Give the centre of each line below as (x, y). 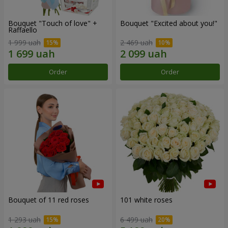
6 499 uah (136, 219)
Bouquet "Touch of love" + (53, 23)
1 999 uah (24, 43)
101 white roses (146, 200)
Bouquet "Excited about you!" (169, 23)
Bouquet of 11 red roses (49, 200)
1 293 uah (24, 219)
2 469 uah (136, 43)
